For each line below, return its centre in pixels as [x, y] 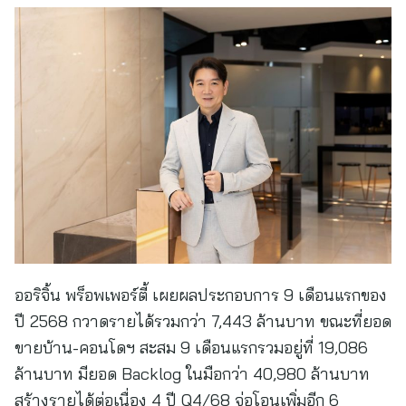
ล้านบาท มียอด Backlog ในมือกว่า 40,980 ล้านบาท [192, 374]
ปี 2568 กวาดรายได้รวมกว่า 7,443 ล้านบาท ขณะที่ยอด [203, 321]
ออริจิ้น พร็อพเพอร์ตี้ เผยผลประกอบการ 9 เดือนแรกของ [201, 295]
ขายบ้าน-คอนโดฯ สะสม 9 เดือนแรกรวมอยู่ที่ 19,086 [191, 348]
